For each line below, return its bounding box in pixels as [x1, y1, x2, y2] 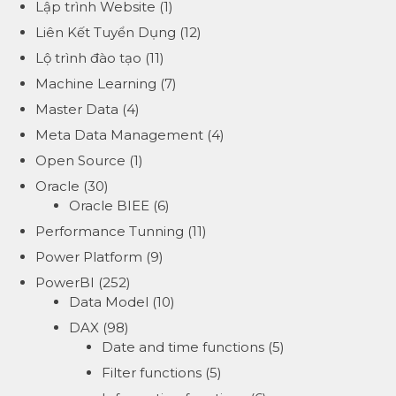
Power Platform [35, 248, 142, 266]
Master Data [35, 101, 118, 118]
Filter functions [102, 364, 202, 382]
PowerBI [35, 274, 95, 292]
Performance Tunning [35, 223, 184, 240]
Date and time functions [102, 339, 264, 356]
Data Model [68, 293, 148, 311]
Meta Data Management [35, 126, 203, 144]
